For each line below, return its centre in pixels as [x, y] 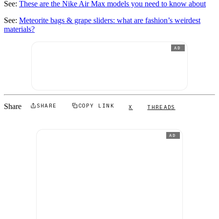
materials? [19, 29]
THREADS [161, 107]
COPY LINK [96, 106]
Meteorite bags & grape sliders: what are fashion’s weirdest [110, 20]
